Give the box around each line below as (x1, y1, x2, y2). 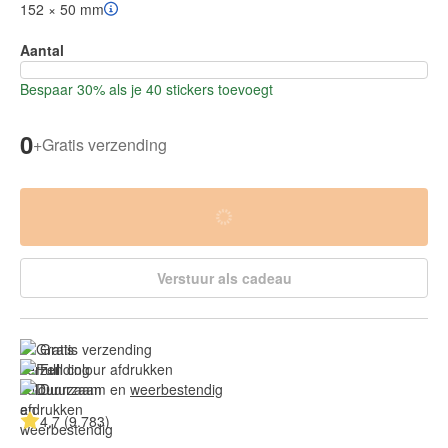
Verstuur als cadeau (156, 268, 292, 289)
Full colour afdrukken (40, 359, 173, 380)
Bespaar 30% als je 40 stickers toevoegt (20, 79, 273, 100)
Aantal (20, 40, 64, 61)
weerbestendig (130, 379, 223, 400)
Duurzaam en (40, 379, 130, 400)
